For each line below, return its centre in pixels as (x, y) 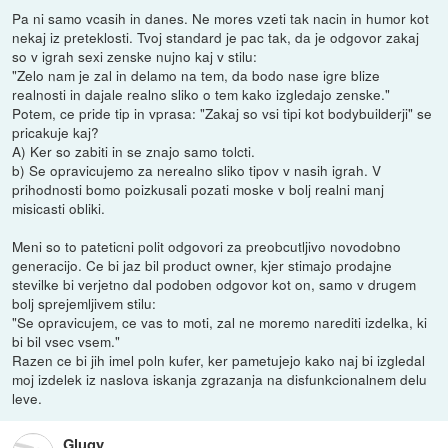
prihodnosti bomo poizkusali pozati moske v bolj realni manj (198, 189)
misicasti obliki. (59, 208)
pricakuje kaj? (56, 132)
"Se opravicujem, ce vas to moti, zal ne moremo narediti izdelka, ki (220, 322)
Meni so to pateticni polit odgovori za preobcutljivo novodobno (207, 246)
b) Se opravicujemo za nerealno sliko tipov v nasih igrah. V (197, 170)
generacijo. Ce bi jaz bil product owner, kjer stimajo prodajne (202, 265)
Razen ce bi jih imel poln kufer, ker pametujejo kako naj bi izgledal (219, 360)
